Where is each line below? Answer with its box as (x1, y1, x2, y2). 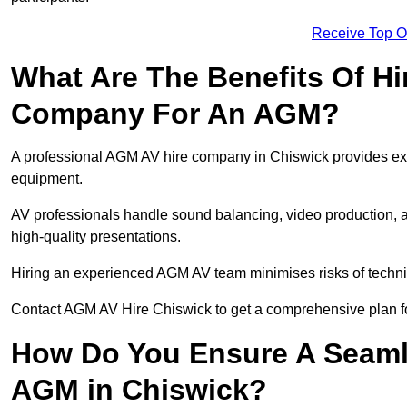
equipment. (11, 171, 83, 187)
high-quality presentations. (11, 229, 181, 245)
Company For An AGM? (11, 97, 340, 131)
